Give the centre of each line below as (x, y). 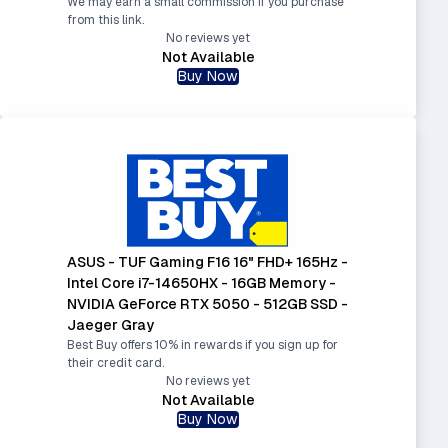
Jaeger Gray (110, 325)
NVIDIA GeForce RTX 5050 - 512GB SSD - (207, 304)
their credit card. (115, 363)
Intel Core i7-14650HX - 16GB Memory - (201, 283)
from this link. (105, 19)
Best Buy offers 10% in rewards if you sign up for (202, 345)
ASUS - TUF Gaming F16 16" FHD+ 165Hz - (207, 262)
